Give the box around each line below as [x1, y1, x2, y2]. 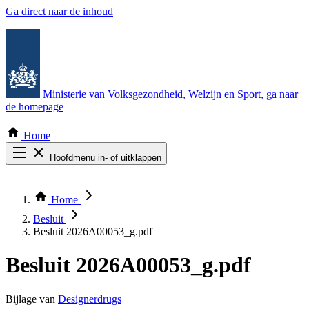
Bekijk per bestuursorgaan [33, 201, 147, 212]
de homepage [6, 101, 63, 112]
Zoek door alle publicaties [33, 176, 146, 188]
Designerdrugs [58, 292, 121, 305]
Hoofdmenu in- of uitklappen [50, 152, 161, 163]
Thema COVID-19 [33, 188, 117, 200]
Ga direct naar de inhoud [6, 6, 113, 17]
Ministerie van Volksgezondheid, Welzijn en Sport [43, 88, 261, 100]
